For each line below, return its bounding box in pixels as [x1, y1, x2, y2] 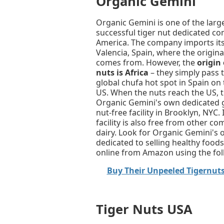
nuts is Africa [96, 67, 148, 78]
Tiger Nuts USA [96, 200, 192, 218]
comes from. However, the [96, 57, 197, 68]
